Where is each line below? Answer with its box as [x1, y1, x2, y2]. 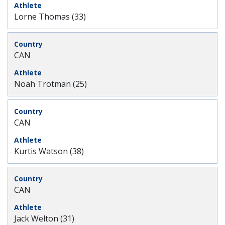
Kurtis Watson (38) [14, 146, 84, 157]
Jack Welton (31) [14, 213, 74, 224]
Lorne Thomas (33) [14, 11, 86, 22]
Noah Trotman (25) [14, 78, 87, 89]
